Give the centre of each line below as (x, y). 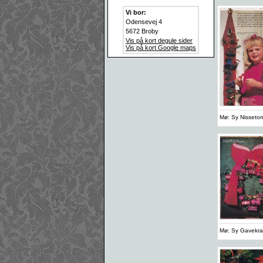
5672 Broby (142, 31)
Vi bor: (136, 12)
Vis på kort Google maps (161, 48)
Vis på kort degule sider (159, 41)
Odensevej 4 (144, 22)
